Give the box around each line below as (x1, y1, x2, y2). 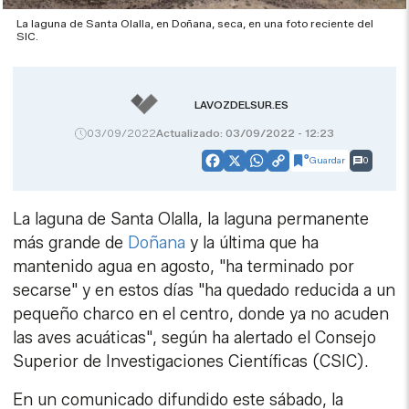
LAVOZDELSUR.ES (194, 98, 288, 112)
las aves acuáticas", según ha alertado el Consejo (13, 327, 377, 348)
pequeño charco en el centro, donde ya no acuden (13, 303, 390, 324)
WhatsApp (256, 158, 326, 176)
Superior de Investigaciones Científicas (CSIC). (13, 351, 370, 372)
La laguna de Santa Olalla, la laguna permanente (13, 208, 370, 229)
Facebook (212, 158, 278, 176)
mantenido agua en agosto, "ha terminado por (13, 256, 355, 277)
